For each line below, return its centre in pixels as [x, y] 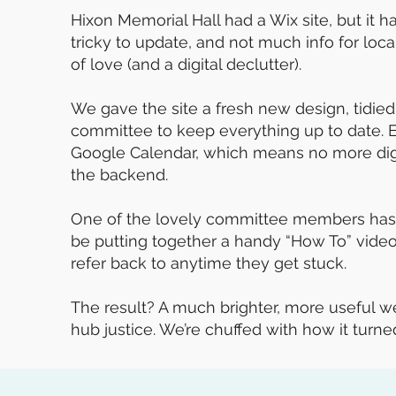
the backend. [119, 174]
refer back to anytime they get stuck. [209, 263]
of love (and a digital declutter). [186, 64]
